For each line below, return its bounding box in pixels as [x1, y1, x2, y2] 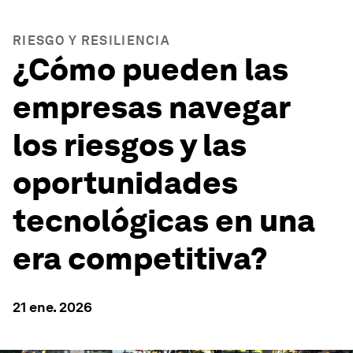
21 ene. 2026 [13, 299, 92, 315]
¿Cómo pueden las [13, 50, 288, 88]
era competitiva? [13, 240, 268, 277]
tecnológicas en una [13, 202, 315, 240]
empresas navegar [13, 88, 290, 126]
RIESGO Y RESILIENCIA [13, 33, 169, 48]
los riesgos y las [13, 126, 247, 164]
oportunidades [13, 164, 238, 202]
